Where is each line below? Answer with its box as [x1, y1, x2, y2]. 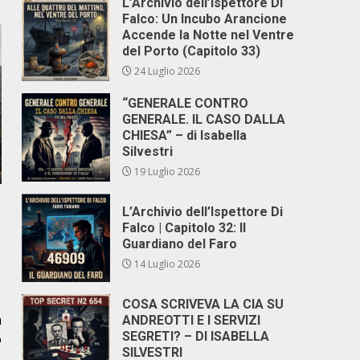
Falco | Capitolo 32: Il [122, 220, 247, 235]
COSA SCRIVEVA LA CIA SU [122, 297, 284, 312]
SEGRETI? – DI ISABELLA [122, 329, 270, 344]
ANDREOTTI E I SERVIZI [122, 313, 261, 328]
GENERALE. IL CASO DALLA [122, 112, 286, 127]
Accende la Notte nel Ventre [122, 27, 295, 43]
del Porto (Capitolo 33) [122, 43, 261, 59]
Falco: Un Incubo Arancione [122, 11, 288, 27]
